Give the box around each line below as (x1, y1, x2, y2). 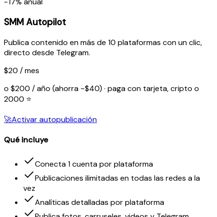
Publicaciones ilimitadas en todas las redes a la (35, 173, 200, 184)
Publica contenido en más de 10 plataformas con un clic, (4, 37, 202, 47)
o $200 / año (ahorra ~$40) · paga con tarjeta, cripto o (4, 83, 199, 93)
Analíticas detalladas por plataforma (35, 197, 164, 208)
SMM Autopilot (4, 15, 66, 28)
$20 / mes (4, 65, 39, 76)
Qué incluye (4, 134, 48, 145)
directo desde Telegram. (4, 47, 90, 58)
